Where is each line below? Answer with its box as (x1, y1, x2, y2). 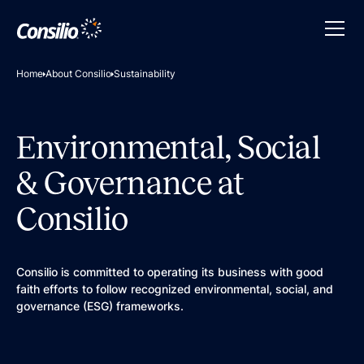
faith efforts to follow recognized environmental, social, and (16, 282, 333, 296)
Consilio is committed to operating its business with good (16, 265, 323, 279)
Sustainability (114, 67, 175, 80)
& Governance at (16, 166, 245, 201)
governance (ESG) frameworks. (16, 299, 184, 313)
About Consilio (45, 67, 111, 80)
